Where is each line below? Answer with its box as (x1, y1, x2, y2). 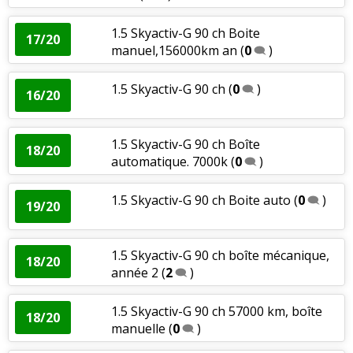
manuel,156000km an (110, 41, 237, 59)
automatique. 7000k (110, 152, 228, 170)
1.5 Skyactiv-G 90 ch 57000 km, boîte (110, 302, 322, 320)
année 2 (110, 263, 158, 281)
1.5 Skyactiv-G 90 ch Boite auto (110, 191, 291, 209)
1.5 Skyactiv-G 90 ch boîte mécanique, (110, 246, 329, 264)
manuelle (110, 319, 165, 337)
